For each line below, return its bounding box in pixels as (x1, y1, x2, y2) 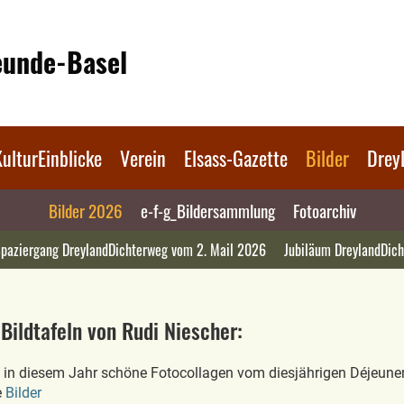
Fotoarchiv (292, 197, 356, 223)
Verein (120, 143, 166, 172)
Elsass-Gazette (184, 143, 288, 172)
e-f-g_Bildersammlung (140, 197, 275, 223)
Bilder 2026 (48, 197, 123, 223)
